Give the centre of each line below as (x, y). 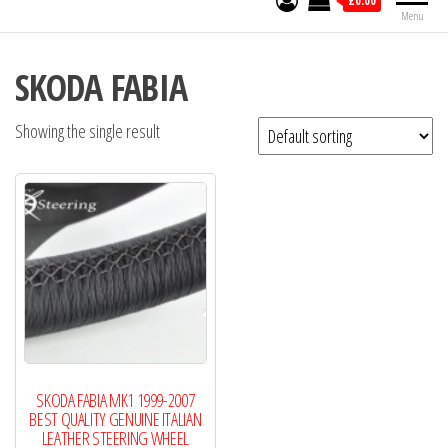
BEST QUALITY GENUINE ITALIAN (115, 419)
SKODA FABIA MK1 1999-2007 (115, 400)
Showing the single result (87, 130)
